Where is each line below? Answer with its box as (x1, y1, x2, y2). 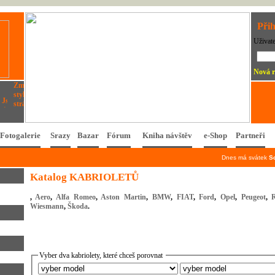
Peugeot (241, 192, 266, 201)
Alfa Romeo (55, 192, 96, 201)
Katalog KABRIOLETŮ (30, 171, 139, 183)
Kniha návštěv (142, 131, 192, 140)
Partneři (236, 131, 265, 140)
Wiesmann (29, 201, 64, 211)
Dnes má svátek (222, 154, 269, 161)
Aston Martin (101, 192, 147, 201)
